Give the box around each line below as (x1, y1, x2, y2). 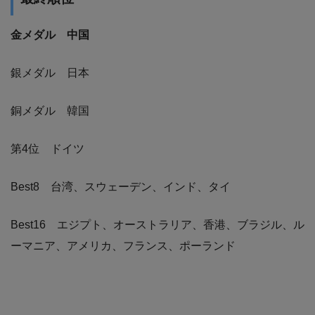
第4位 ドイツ (11, 143, 84, 155)
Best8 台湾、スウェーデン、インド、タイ (11, 181, 231, 193)
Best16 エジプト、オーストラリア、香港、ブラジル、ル (11, 219, 304, 231)
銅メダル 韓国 (11, 105, 89, 117)
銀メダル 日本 (11, 67, 89, 79)
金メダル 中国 (11, 29, 89, 41)
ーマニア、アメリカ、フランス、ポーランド (11, 240, 236, 252)
